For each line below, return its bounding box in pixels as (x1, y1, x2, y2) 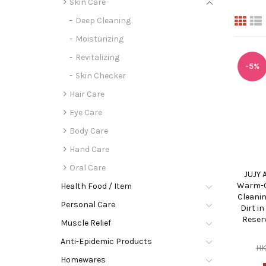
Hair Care (69, 89, 104, 99)
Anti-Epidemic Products (61, 236, 152, 246)
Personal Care (61, 199, 115, 210)
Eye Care (69, 107, 102, 118)
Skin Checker (75, 71, 126, 81)
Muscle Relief (61, 218, 111, 228)
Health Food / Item (61, 181, 132, 191)
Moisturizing (75, 34, 123, 44)
